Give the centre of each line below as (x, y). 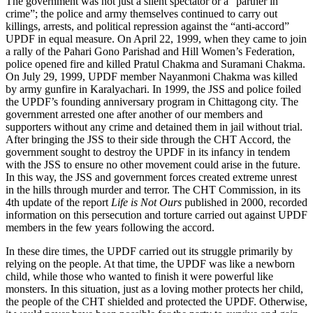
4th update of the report (58, 202)
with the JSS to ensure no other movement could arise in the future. (153, 164)
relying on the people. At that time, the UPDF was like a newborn (150, 263)
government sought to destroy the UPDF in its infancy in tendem (148, 152)
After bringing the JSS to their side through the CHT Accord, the (148, 139)
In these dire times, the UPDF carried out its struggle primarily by (149, 251)
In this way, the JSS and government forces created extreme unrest (151, 177)
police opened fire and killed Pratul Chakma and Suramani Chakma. (155, 64)
